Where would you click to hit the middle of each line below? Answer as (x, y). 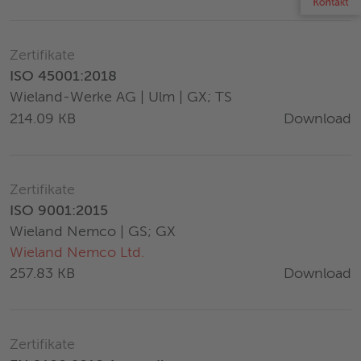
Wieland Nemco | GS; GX (93, 232)
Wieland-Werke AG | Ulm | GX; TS (121, 98)
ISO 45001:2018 (63, 77)
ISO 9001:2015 (59, 212)
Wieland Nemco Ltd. (77, 253)
